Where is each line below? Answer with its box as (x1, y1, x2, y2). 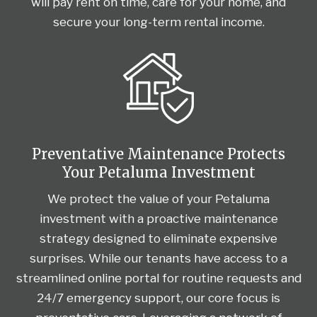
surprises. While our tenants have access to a (30, 250, 287, 265)
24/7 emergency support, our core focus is (37, 290, 280, 305)
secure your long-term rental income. (52, 14, 265, 29)
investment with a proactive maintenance (39, 211, 278, 226)
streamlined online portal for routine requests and (16, 270, 301, 285)
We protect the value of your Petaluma (47, 191, 270, 206)
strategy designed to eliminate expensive (40, 231, 277, 246)
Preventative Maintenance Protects (32, 144, 285, 163)
